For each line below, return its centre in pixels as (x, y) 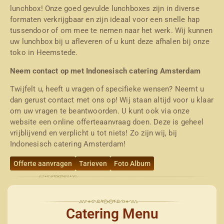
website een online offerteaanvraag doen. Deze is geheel (107, 122)
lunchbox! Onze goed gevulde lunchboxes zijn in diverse (105, 9)
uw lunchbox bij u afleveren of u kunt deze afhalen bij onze (110, 42)
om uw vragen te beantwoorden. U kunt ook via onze (100, 111)
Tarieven (93, 164)
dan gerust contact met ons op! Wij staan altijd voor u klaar (112, 100)
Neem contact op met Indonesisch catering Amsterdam (105, 71)
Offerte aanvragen (43, 164)
